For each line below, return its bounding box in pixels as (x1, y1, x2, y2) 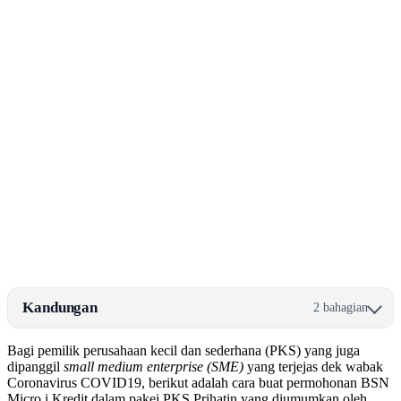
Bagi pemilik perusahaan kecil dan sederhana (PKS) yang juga (7, 342, 360, 358)
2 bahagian (313, 300, 368, 315)
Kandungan (22, 298, 98, 316)
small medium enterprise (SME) (64, 358, 243, 374)
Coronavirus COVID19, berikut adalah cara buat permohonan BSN (7, 374, 389, 390)
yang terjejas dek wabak (243, 358, 383, 374)
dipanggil (7, 358, 64, 374)
